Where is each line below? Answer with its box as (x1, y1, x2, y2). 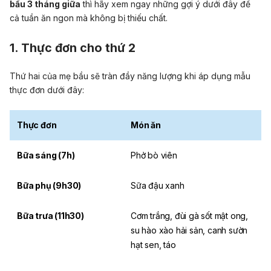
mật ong (214, 211, 246, 221)
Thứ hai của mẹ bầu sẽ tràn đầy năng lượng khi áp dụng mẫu (10, 71, 250, 81)
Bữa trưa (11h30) (17, 211, 84, 221)
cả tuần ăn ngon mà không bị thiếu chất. (10, 12, 168, 23)
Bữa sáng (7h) (17, 150, 75, 161)
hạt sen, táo (131, 240, 176, 250)
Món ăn (131, 120, 161, 131)
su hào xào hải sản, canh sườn (131, 225, 248, 236)
